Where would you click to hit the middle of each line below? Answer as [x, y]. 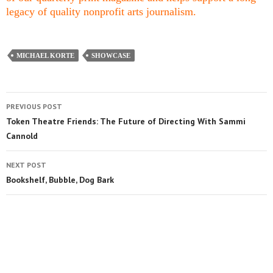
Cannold [22, 136]
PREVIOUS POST [34, 106]
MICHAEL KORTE [45, 55]
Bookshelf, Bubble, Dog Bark [60, 179]
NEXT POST [26, 165]
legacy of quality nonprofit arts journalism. [101, 11]
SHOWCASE [111, 55]
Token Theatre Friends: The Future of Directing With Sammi [126, 121]
